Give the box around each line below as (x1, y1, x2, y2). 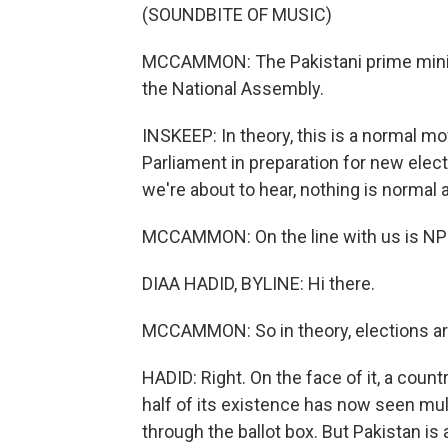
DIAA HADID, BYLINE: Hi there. (142, 273, 375, 294)
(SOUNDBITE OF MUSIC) (142, 4, 332, 25)
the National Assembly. (142, 78, 324, 99)
